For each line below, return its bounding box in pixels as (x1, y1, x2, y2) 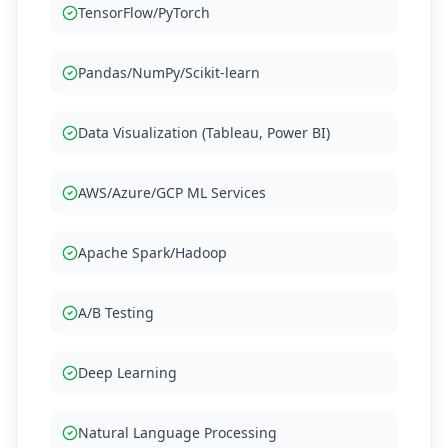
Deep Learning (78, 363, 177, 382)
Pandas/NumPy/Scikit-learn (78, 63, 260, 82)
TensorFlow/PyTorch (78, 3, 210, 22)
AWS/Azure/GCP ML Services (78, 183, 266, 202)
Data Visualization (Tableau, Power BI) (78, 123, 330, 142)
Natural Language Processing (78, 423, 277, 442)
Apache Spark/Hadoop (78, 243, 227, 262)
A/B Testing (78, 303, 154, 322)
